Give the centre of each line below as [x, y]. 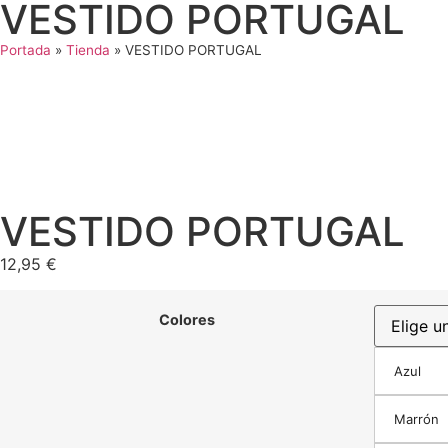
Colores [187, 320]
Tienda [88, 50]
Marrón [416, 419]
